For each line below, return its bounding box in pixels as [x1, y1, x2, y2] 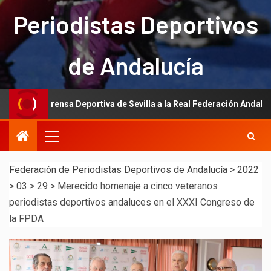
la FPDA [9, 213, 44, 225]
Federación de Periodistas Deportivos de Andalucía [9, 164, 227, 176]
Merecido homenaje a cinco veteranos [57, 180, 218, 192]
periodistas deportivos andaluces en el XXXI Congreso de [9, 197, 255, 209]
